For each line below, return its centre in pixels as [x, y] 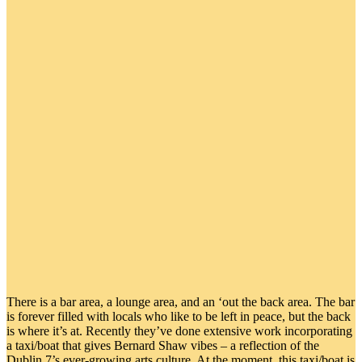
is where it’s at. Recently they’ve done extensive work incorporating [179, 330]
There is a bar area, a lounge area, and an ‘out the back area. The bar [181, 301]
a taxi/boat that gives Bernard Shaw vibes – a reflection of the [163, 345]
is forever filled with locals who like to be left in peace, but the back [179, 316]
